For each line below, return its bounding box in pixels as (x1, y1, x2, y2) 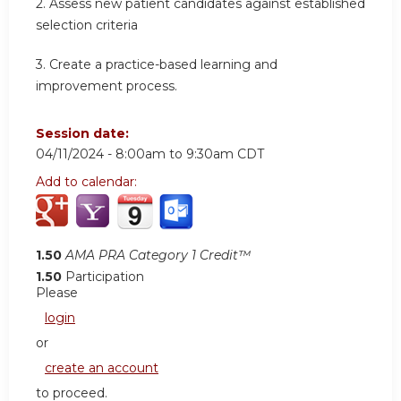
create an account (45, 360, 158, 377)
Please (36, 285, 78, 302)
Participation (65, 269, 144, 286)
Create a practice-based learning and (49, 55, 277, 73)
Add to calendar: (36, 174, 141, 191)
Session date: (36, 125, 132, 142)
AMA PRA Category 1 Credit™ (65, 247, 251, 264)
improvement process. (36, 77, 177, 94)
